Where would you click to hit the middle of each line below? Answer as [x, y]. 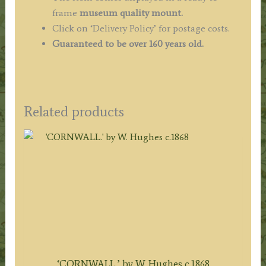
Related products [74, 112]
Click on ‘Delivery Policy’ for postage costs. [141, 28]
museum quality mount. [131, 13]
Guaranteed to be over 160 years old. [128, 44]
